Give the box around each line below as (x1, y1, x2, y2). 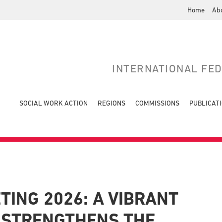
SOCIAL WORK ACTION (19, 99, 88, 107)
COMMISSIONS (135, 99, 179, 107)
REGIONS (98, 99, 125, 107)
